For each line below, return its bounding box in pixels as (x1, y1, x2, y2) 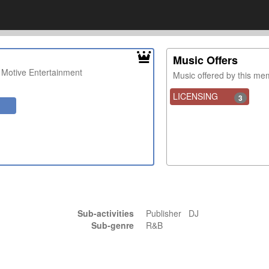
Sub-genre (91, 219, 134, 231)
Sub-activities (77, 207, 134, 219)
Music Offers (173, 52, 238, 68)
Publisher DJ (145, 207, 204, 219)
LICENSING (173, 90, 219, 102)
